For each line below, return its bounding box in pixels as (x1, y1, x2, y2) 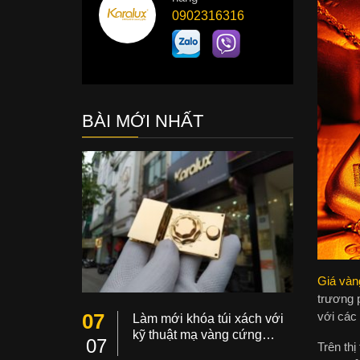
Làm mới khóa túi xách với (133, 311, 284, 325)
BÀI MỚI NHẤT (82, 111, 203, 132)
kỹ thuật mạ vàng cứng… (133, 327, 275, 342)
